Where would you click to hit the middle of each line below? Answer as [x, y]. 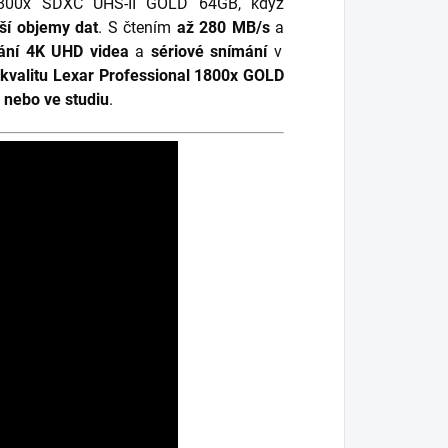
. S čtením [135, 27]
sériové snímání [208, 51]
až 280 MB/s [220, 27]
